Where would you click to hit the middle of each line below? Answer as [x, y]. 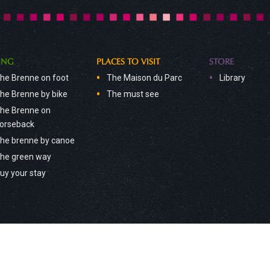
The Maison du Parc [145, 77]
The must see [133, 94]
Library [232, 77]
